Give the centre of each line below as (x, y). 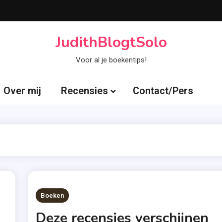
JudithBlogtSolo (111, 42)
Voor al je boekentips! (111, 60)
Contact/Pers (163, 91)
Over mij (22, 91)
